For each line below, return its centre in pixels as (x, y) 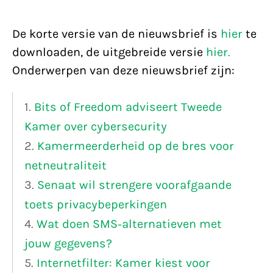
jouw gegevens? (68, 243)
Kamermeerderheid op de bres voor (136, 146)
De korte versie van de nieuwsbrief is (116, 34)
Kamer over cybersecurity (96, 126)
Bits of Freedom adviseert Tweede (128, 107)
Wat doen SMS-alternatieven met (129, 224)
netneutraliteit (66, 165)
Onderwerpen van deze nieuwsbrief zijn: (123, 70)
